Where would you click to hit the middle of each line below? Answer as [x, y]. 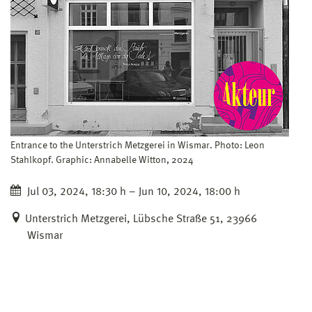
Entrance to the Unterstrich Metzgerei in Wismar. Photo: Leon [138, 145]
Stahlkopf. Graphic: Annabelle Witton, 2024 [102, 160]
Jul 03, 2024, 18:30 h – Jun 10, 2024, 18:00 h [132, 192]
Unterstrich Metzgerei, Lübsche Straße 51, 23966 [141, 219]
